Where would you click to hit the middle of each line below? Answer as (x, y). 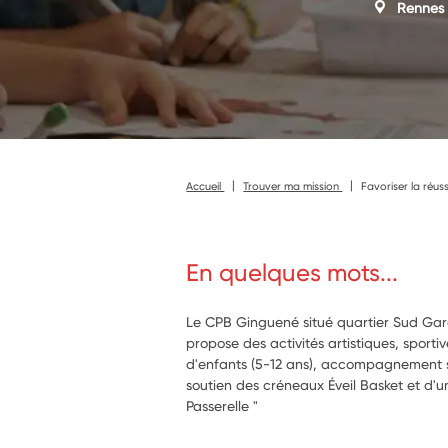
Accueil (205, 185)
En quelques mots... (292, 272)
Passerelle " (222, 405)
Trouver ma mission (293, 185)
